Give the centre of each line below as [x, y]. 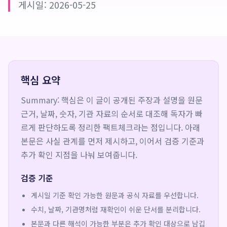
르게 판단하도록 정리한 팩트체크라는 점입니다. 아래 [110, 127]
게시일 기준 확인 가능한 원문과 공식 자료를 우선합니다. [115, 195]
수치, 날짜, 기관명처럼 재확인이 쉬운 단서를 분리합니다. [116, 209]
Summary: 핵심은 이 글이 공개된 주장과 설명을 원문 [112, 100]
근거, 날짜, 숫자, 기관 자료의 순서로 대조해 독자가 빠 [112, 113]
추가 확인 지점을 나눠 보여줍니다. [79, 155]
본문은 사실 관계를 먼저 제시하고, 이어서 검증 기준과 [112, 141]
